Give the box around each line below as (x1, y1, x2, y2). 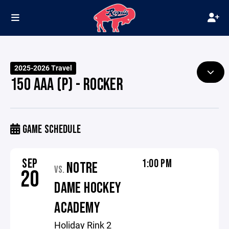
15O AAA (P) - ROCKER (10, 75, 124, 95)
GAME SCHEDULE (20, 123, 81, 136)
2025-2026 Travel (14, 63, 73, 73)
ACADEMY (54, 199, 100, 217)
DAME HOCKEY (54, 179, 122, 197)
